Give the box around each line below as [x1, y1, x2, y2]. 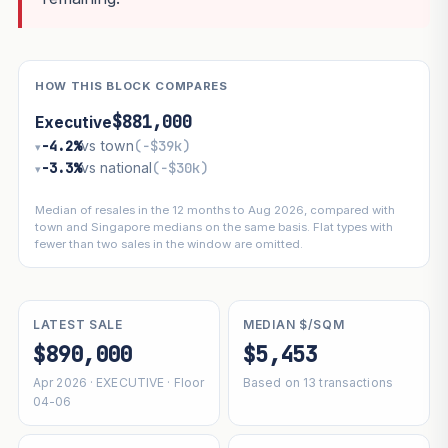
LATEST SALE [32, 316, 123, 332]
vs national [80, 158, 152, 176]
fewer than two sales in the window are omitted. [34, 237, 303, 252]
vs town [80, 136, 134, 154]
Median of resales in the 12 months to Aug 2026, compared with [34, 203, 395, 218]
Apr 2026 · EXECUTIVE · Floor [32, 374, 205, 390]
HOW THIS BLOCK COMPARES [34, 79, 228, 94]
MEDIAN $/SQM [243, 316, 345, 332]
